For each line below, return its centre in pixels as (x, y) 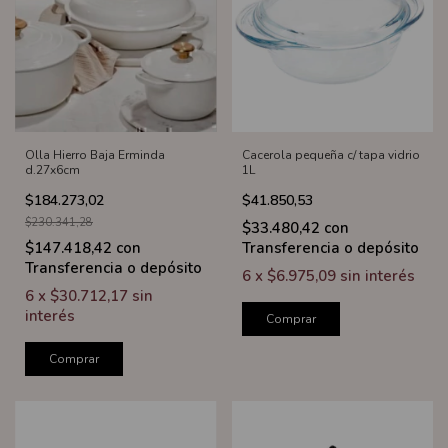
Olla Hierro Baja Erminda (95, 154)
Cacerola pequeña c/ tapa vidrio (330, 154)
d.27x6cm (52, 169)
